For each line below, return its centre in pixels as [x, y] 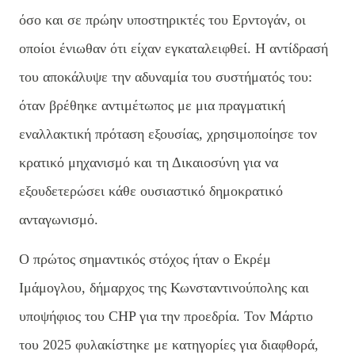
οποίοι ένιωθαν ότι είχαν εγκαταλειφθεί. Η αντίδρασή [174, 48]
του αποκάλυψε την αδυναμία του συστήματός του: [166, 76]
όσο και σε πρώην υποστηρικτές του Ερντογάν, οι [162, 19]
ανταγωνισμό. [59, 219]
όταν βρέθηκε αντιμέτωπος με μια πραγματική [152, 105]
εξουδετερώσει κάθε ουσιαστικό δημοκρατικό [151, 191]
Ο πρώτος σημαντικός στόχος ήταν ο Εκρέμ [145, 259]
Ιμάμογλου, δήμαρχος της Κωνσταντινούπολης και [164, 287]
